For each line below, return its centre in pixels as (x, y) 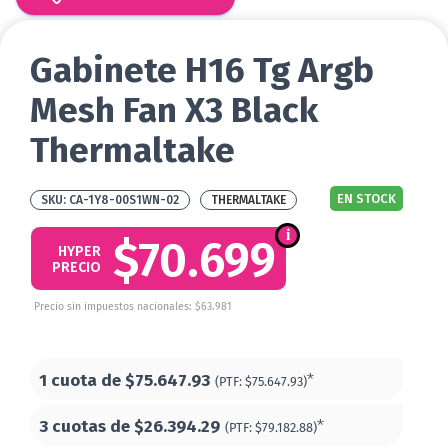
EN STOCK (366, 199)
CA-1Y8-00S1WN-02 (124, 200)
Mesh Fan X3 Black (174, 110)
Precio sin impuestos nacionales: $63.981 (133, 307)
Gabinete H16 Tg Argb (202, 70)
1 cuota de (82, 381)
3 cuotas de (86, 427)
